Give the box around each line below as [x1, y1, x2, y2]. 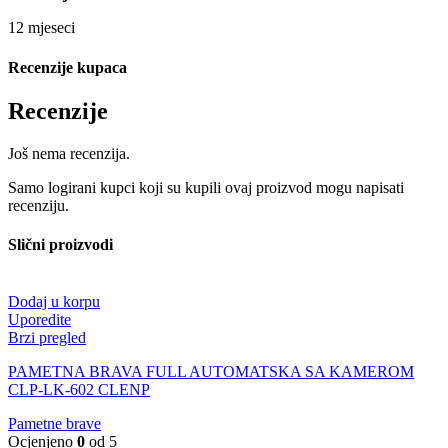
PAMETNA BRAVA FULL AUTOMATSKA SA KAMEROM [8, 363, 414, 381]
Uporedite [8, 311, 71, 329]
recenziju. [8, 196, 69, 214]
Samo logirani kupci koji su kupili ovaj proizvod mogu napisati [8, 178, 404, 196]
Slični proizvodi [8, 236, 113, 254]
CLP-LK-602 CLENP [8, 381, 150, 399]
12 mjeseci [8, 19, 75, 37]
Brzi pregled [8, 329, 86, 347]
